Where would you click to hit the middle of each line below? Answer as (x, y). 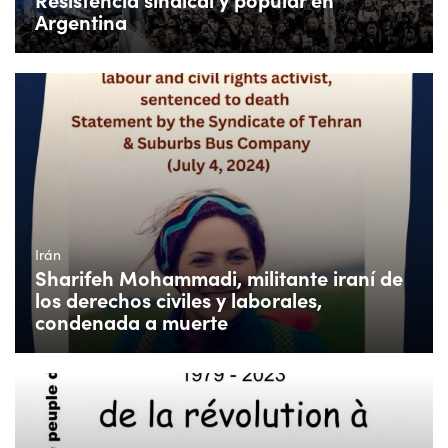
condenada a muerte (131, 321)
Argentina (81, 22)
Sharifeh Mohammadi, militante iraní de (219, 277)
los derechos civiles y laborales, (178, 299)
